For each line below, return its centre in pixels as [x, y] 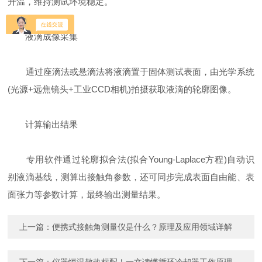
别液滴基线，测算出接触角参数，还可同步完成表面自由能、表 [131, 177]
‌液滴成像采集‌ [43, 37]
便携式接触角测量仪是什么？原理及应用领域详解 [142, 227]
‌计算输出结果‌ [43, 125]
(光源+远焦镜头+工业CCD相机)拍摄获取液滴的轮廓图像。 [122, 89]
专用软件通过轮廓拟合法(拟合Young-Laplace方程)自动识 [131, 160]
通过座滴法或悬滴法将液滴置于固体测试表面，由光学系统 [131, 72]
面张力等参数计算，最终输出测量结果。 [87, 195]
